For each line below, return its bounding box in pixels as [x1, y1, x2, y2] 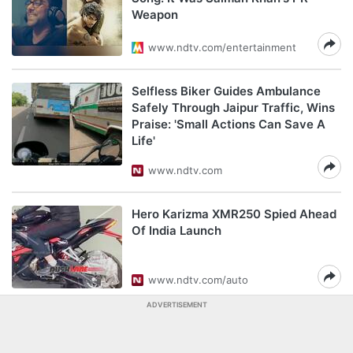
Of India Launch [132, 223, 221, 238]
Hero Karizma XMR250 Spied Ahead [132, 206, 336, 221]
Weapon [132, 7, 178, 22]
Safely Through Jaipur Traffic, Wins [132, 100, 335, 115]
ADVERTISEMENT [146, 300, 207, 309]
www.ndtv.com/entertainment [148, 41, 296, 54]
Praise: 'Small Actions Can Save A [132, 117, 325, 132]
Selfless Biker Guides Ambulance [132, 84, 321, 98]
